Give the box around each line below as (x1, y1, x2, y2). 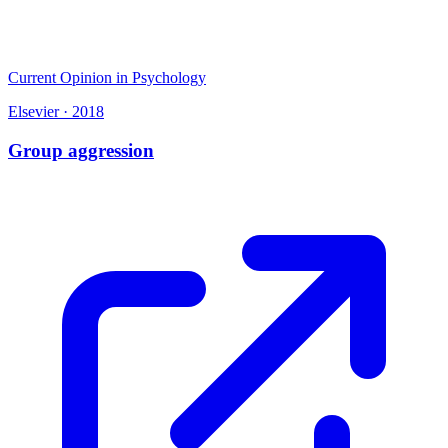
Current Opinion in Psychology (8, 69, 206, 87)
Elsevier (8, 103, 59, 121)
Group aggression (8, 139, 154, 161)
